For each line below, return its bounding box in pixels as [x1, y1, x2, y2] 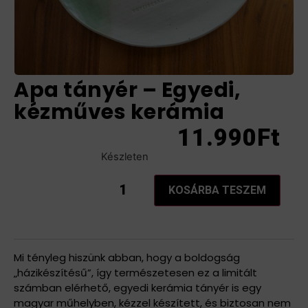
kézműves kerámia [14, 97, 224, 126]
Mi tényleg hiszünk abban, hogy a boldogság [14, 250, 240, 265]
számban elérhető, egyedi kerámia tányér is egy [14, 280, 261, 296]
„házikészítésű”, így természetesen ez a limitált [14, 265, 257, 280]
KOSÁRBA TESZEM [168, 183, 266, 197]
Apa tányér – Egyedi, [14, 75, 241, 104]
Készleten [101, 151, 149, 164]
